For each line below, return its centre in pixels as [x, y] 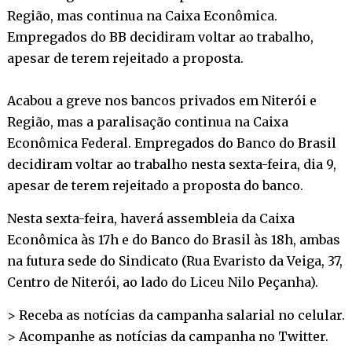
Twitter [301, 336]
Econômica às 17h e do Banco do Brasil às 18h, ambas [173, 239]
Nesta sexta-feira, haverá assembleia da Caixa [150, 218]
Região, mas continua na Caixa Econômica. [142, 15]
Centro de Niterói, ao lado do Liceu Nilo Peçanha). [162, 282]
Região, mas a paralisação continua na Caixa [147, 121]
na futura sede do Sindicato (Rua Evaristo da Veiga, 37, [174, 260]
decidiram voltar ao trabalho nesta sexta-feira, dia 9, [171, 164]
